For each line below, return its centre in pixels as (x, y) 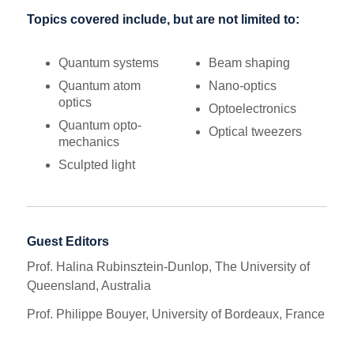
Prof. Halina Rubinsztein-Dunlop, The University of (169, 267)
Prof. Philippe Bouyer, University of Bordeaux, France (176, 314)
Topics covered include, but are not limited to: (164, 20)
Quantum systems (109, 63)
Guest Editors (68, 242)
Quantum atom (100, 86)
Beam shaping (249, 63)
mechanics (89, 142)
